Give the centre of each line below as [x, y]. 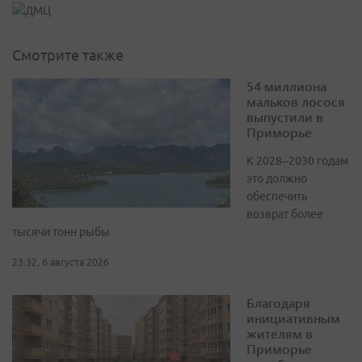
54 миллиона [286, 86]
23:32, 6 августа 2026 [61, 263]
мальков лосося [296, 102]
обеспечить [277, 197]
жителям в [280, 334]
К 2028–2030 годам [297, 161]
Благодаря [278, 303]
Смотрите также [68, 55]
